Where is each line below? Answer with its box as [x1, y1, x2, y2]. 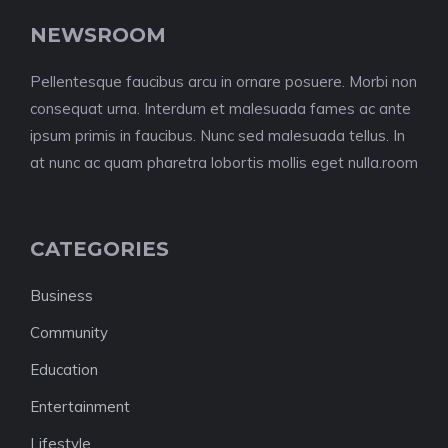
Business [30, 286, 93, 305]
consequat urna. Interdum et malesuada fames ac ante [30, 99, 411, 118]
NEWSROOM [30, 23, 166, 47]
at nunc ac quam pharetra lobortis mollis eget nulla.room [30, 153, 418, 172]
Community [30, 323, 108, 342]
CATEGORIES [30, 237, 169, 261]
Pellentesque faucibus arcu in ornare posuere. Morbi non [30, 72, 417, 91]
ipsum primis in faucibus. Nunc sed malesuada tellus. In [30, 126, 405, 145]
